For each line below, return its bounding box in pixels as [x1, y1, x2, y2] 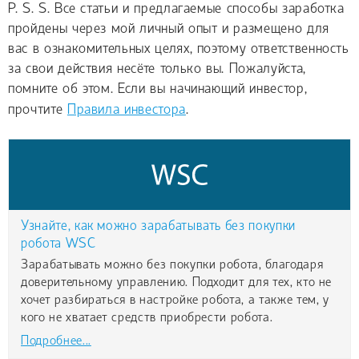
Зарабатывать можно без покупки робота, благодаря [21, 258, 324, 272]
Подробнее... [21, 334, 91, 349]
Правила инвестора [67, 102, 186, 118]
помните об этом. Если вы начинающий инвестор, [8, 81, 308, 97]
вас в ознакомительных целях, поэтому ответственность [8, 41, 349, 57]
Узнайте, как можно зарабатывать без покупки [21, 220, 296, 234]
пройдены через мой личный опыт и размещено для [8, 21, 329, 37]
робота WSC [21, 237, 96, 252]
